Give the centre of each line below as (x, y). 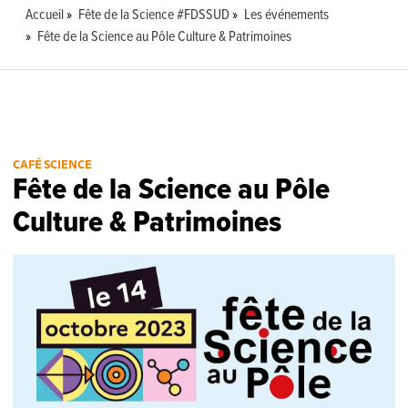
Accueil (45, 15)
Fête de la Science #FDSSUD (154, 15)
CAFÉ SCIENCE (53, 163)
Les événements (287, 15)
